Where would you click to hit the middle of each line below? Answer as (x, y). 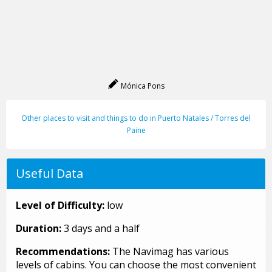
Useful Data (49, 174)
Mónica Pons (142, 86)
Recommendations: (64, 252)
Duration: (40, 229)
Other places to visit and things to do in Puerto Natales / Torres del (136, 118)
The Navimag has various (171, 252)
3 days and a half (102, 229)
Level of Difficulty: (61, 206)
